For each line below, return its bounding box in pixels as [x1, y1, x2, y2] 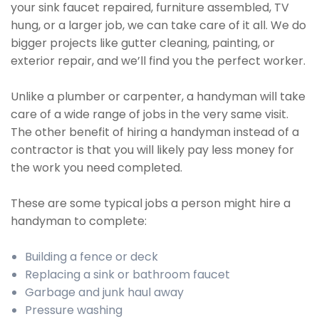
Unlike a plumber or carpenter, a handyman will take [11, 88, 305, 105]
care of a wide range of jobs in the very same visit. [11, 106, 288, 122]
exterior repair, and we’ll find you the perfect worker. [11, 53, 305, 69]
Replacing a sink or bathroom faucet [25, 266, 230, 283]
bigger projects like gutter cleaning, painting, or [11, 35, 275, 51]
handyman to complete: [11, 213, 147, 229]
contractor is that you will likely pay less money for [11, 142, 294, 158]
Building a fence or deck [25, 249, 158, 265]
